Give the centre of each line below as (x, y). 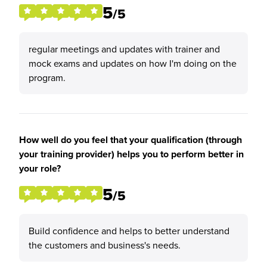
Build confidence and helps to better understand (129, 231)
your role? (40, 168)
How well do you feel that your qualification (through (131, 140)
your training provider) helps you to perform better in (131, 154)
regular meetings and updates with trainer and (124, 49)
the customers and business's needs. (105, 245)
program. (47, 77)
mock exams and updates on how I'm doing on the (133, 63)
